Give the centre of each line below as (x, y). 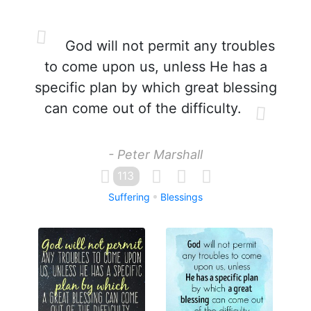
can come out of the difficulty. (143, 108)
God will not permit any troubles (168, 46)
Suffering (129, 197)
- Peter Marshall (155, 154)
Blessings (182, 197)
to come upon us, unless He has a (155, 67)
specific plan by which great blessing (155, 87)
